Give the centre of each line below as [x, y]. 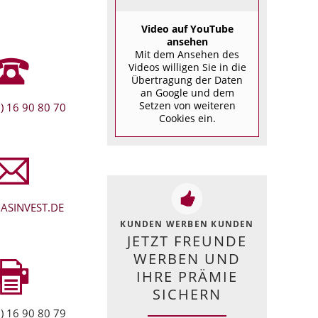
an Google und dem [187, 93]
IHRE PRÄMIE [187, 277]
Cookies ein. [187, 119]
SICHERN [187, 295]
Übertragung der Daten [187, 80]
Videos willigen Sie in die [187, 67]
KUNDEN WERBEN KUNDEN [187, 224]
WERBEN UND [187, 259]
